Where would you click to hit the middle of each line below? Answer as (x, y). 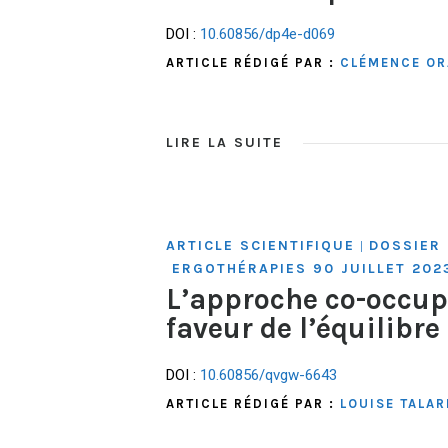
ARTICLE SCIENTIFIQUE (260, 246)
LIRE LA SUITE (224, 143)
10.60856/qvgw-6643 (268, 374)
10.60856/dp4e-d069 (267, 34)
